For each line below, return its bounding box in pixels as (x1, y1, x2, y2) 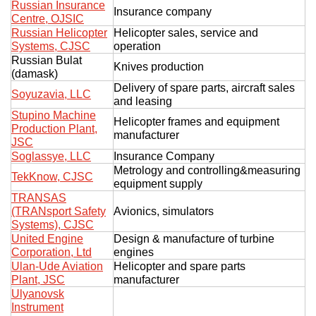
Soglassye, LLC (11, 150, 91, 162)
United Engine (11, 232, 83, 245)
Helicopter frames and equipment (114, 115, 279, 128)
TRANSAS (11, 191, 66, 204)
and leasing (114, 95, 172, 107)
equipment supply (114, 177, 202, 190)
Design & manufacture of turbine (114, 232, 274, 245)
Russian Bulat (11, 54, 82, 66)
